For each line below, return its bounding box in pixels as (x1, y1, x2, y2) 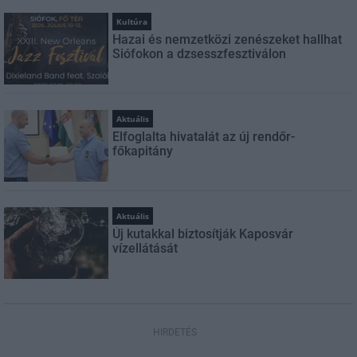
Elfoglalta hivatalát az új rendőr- (112, 129, 296, 145)
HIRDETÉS (152, 327, 197, 339)
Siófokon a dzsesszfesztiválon (112, 46, 287, 62)
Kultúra (116, 16, 148, 28)
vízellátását (112, 241, 178, 257)
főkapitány (112, 143, 174, 159)
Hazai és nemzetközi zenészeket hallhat (112, 32, 343, 48)
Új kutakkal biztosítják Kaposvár (112, 226, 294, 242)
